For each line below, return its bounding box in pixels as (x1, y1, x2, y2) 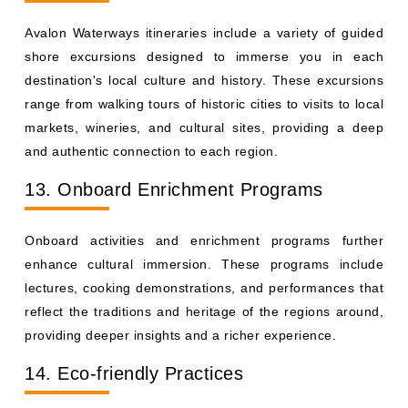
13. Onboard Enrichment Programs (25, 179, 323, 199)
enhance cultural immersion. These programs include (25, 257, 383, 271)
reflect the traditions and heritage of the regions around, (25, 304, 383, 319)
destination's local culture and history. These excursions (25, 73, 383, 87)
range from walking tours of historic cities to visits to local (25, 97, 383, 111)
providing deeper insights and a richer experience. (25, 328, 336, 342)
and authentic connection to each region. (25, 144, 278, 158)
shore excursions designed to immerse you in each (25, 49, 383, 64)
